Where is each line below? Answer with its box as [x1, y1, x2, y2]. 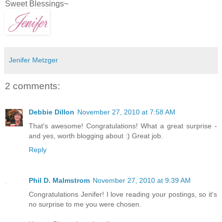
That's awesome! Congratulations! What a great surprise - [29, 121, 217, 130]
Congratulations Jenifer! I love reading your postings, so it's [29, 190, 217, 198]
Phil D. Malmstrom [29, 176, 90, 184]
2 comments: [5, 81, 60, 92]
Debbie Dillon [29, 108, 74, 116]
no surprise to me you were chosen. [29, 200, 141, 208]
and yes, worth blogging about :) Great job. [29, 131, 163, 140]
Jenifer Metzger [9, 56, 58, 64]
